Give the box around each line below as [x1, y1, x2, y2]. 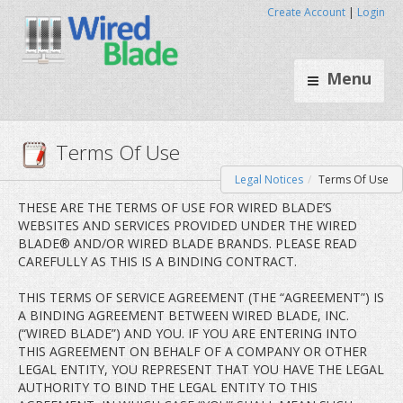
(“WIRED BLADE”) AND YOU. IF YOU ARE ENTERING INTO [18, 325, 357, 342]
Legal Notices [235, 172, 303, 187]
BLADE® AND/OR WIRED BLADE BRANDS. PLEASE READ [18, 235, 357, 252]
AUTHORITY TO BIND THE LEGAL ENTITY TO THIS [18, 379, 318, 396]
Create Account [267, 4, 345, 20]
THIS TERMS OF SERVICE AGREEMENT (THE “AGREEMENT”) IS [18, 289, 384, 306]
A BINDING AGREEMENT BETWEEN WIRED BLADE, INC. [18, 307, 349, 324]
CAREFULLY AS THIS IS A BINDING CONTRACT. [18, 253, 297, 270]
